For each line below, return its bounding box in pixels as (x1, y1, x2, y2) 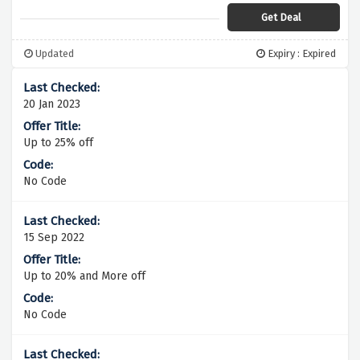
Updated (33, 47, 74, 60)
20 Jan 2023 (23, 97, 80, 112)
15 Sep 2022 (23, 231, 84, 245)
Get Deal (261, 11, 301, 24)
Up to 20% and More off (23, 269, 145, 284)
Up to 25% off (23, 136, 93, 150)
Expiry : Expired (265, 47, 336, 60)
